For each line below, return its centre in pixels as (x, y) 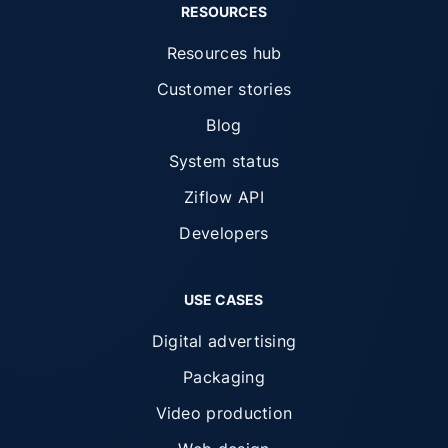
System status (224, 160)
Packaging (224, 376)
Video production (224, 412)
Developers (224, 232)
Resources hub (224, 52)
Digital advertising (224, 340)
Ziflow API (223, 196)
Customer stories (224, 88)
